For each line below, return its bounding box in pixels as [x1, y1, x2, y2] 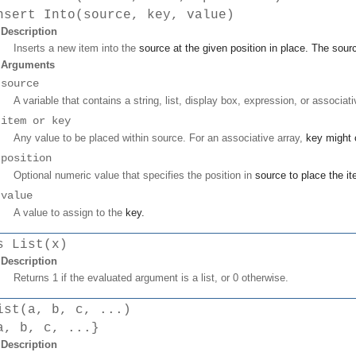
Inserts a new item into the [14, 41, 139, 54]
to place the [286, 168, 346, 181]
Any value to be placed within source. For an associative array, [14, 131, 306, 144]
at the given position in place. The [170, 41, 332, 54]
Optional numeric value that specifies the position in [14, 168, 255, 181]
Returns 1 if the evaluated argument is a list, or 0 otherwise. [14, 271, 288, 284]
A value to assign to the [14, 206, 126, 219]
